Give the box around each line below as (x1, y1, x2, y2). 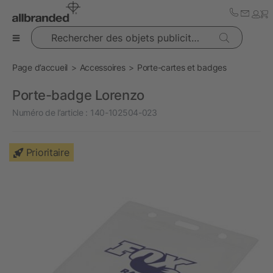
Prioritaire (26, 146, 69, 158)
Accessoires (79, 62, 126, 73)
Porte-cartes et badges (136, 62, 227, 73)
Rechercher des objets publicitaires (30, 27, 165, 37)
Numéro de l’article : (12, 107, 88, 118)
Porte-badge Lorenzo (12, 87, 144, 103)
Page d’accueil (12, 62, 68, 73)
